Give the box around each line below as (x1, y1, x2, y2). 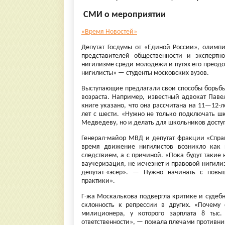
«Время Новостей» (81, 28, 137, 36)
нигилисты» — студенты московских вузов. (81, 69, 209, 77)
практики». (81, 177, 115, 185)
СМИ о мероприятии (81, 10, 166, 20)
